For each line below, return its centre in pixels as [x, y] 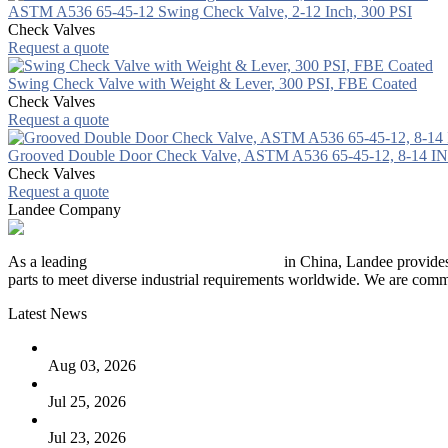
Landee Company [64, 209]
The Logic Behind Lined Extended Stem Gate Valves [216, 347]
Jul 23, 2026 [87, 437]
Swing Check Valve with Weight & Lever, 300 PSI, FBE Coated [212, 83]
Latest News [47, 313]
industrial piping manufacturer [185, 261]
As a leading [49, 261]
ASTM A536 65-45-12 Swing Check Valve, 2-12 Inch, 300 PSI [210, 11]
